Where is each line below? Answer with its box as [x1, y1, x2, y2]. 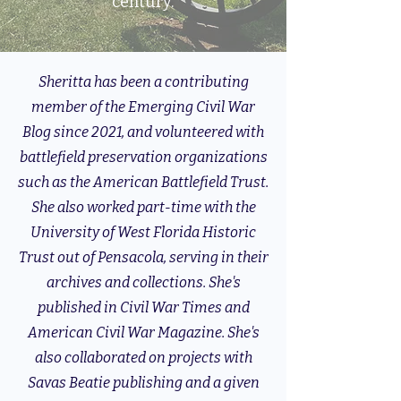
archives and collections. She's [46, 274, 241, 291]
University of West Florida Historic [30, 224, 256, 241]
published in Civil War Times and [37, 299, 250, 316]
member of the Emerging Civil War [31, 98, 255, 115]
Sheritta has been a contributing [38, 73, 249, 90]
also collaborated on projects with [34, 349, 252, 366]
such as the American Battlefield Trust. [18, 174, 269, 191]
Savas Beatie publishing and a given [27, 374, 260, 391]
